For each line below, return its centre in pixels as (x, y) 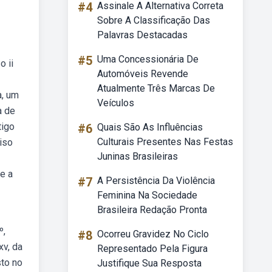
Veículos (116, 103)
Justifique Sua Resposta (149, 263)
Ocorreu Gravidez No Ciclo (153, 234)
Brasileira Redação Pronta (152, 210)
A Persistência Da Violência (156, 181)
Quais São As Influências (150, 127)
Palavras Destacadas (142, 35)
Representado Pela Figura (152, 249)
